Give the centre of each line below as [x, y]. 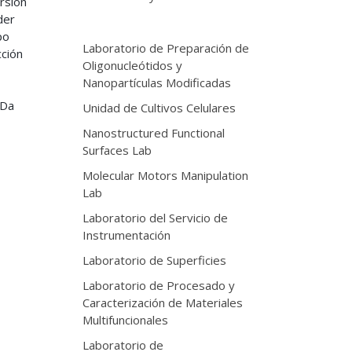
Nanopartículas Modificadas [156, 82]
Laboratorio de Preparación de [165, 48]
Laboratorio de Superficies [154, 260]
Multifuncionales [125, 320]
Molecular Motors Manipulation [165, 175]
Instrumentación [126, 235]
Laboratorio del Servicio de [155, 218]
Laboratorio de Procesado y [158, 285]
